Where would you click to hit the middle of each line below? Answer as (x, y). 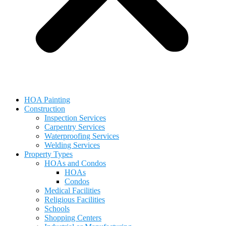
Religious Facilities (75, 200)
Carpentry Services (75, 127)
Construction (45, 109)
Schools (57, 209)
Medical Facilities (72, 190)
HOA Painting (47, 100)
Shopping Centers (73, 218)
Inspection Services (75, 118)
